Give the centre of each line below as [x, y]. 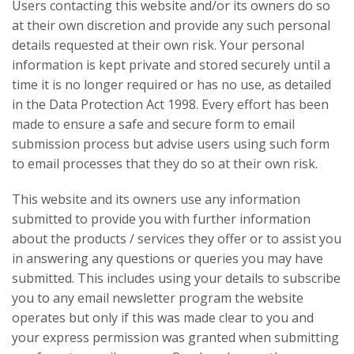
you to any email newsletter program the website [158, 298]
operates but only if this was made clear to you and [163, 318]
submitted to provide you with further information [161, 219]
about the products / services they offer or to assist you [177, 239]
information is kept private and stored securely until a [171, 65]
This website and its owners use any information [156, 199]
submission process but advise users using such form [171, 144]
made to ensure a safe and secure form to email [153, 124]
